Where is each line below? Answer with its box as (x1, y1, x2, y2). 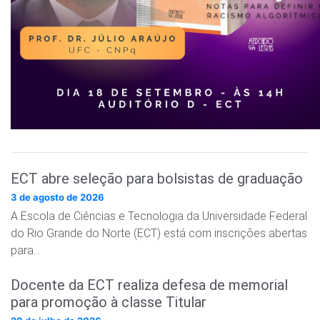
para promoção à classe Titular (11, 293, 206, 311)
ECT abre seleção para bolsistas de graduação (11, 169, 303, 187)
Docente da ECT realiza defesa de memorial (11, 276, 288, 294)
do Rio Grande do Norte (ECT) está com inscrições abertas (11, 226, 307, 240)
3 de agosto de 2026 (11, 191, 104, 203)
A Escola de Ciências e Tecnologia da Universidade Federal (11, 209, 307, 223)
